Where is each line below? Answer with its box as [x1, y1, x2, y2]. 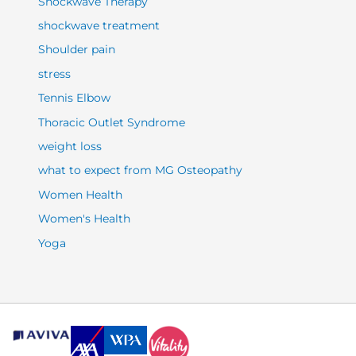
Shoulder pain [38, 43, 116, 56]
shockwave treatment [38, 19, 161, 33]
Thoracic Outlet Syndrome [38, 115, 186, 129]
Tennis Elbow [38, 91, 111, 105]
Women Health [38, 188, 123, 201]
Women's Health [38, 212, 131, 226]
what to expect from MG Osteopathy [38, 164, 243, 177]
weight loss [38, 140, 103, 153]
